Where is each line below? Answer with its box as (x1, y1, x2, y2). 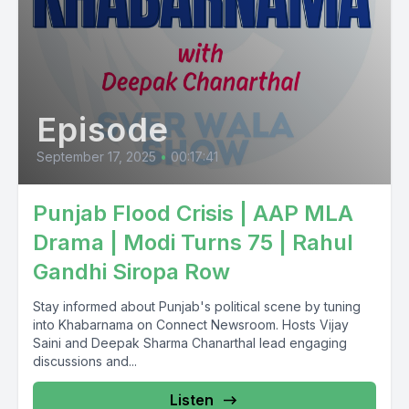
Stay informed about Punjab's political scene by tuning (33, 299, 361, 314)
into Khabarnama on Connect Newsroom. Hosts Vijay (33, 317, 349, 332)
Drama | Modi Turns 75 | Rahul (33, 229, 353, 256)
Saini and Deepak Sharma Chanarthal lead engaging (33, 335, 347, 351)
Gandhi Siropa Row (33, 258, 230, 285)
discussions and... (33, 353, 137, 369)
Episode (37, 110, 170, 150)
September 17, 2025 (37, 149, 156, 164)
